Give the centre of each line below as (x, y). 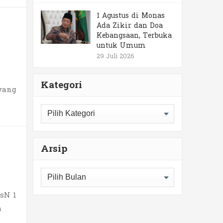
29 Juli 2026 (115, 56)
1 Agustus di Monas (131, 16)
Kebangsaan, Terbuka (134, 36)
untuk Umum (121, 46)
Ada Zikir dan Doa (130, 26)
